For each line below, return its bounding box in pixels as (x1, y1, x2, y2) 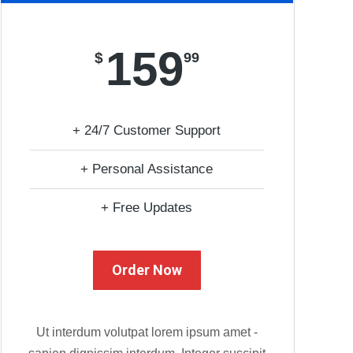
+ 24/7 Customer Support (72, 123, 221, 138)
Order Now (111, 262, 182, 278)
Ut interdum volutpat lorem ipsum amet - (35, 325, 258, 339)
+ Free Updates (101, 200, 193, 215)
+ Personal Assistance (80, 162, 214, 176)
